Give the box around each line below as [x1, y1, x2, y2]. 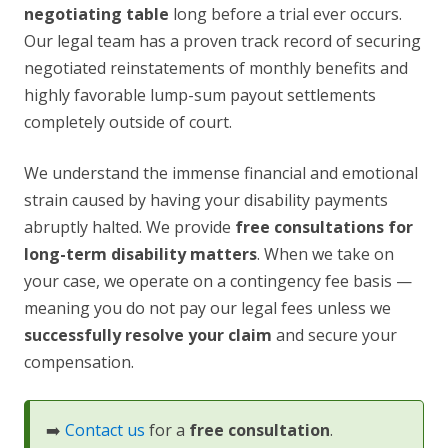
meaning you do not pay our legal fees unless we [24, 297, 391, 320]
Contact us [65, 419, 145, 442]
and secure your [272, 324, 397, 347]
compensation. [24, 351, 134, 374]
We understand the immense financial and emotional [24, 162, 418, 185]
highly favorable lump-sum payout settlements [24, 84, 376, 107]
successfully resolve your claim [24, 324, 272, 347]
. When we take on [257, 243, 394, 266]
